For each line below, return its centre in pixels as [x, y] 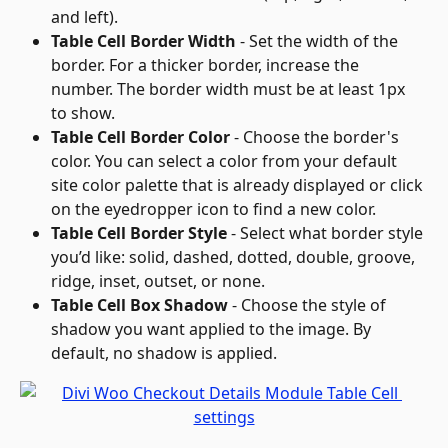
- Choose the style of [309, 305]
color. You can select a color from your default [226, 161]
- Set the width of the [319, 41]
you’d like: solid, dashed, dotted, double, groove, [235, 257]
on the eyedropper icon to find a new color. [213, 209]
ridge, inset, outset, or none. [158, 281]
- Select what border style [327, 233]
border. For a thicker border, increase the [207, 65]
